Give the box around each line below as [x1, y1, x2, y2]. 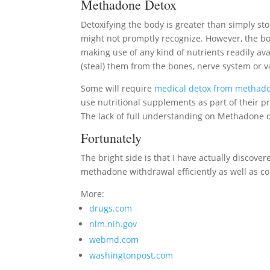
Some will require [81, 83, 155, 94]
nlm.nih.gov [89, 218, 137, 230]
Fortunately [81, 129, 142, 146]
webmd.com [89, 234, 139, 245]
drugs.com [89, 202, 133, 214]
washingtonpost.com [89, 250, 174, 261]
